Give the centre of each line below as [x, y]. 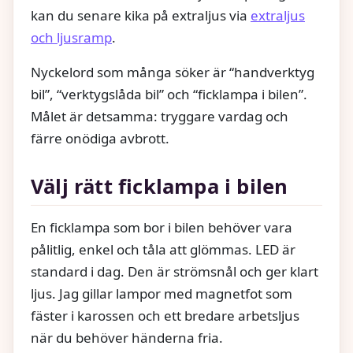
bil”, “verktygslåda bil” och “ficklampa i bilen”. [169, 95]
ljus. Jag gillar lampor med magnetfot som [162, 293]
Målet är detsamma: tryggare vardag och [160, 117]
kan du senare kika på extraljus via [141, 16]
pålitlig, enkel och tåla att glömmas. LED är [163, 249]
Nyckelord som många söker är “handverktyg [173, 72]
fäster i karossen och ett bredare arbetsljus [165, 315]
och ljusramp [71, 38]
